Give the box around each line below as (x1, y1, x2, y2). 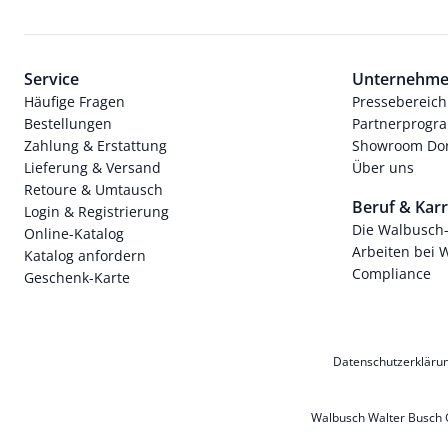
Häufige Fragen (24, 91, 125, 111)
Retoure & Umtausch (24, 179, 163, 199)
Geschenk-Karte (24, 267, 130, 287)
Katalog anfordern (24, 245, 146, 265)
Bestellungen (24, 113, 112, 133)
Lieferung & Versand (24, 157, 161, 177)
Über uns (351, 157, 414, 177)
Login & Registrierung (24, 201, 169, 221)
